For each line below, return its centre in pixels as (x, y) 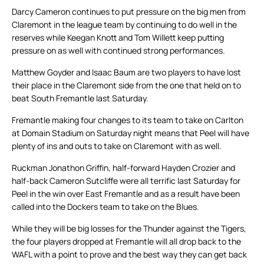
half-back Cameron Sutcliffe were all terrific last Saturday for (126, 181)
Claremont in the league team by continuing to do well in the (124, 25)
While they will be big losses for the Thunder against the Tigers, (129, 229)
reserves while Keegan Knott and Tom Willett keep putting (118, 38)
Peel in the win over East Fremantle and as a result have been (126, 194)
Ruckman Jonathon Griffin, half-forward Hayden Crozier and (123, 168)
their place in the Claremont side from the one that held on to (126, 85)
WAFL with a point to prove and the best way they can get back (129, 255)
